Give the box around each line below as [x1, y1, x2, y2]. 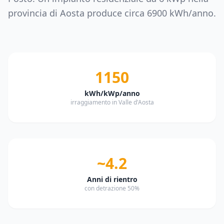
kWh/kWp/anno [84, 88, 140, 98]
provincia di [8, 7, 60, 19]
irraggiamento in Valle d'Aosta [70, 98, 154, 106]
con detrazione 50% [84, 184, 139, 192]
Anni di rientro [86, 174, 137, 184]
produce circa [84, 7, 147, 19]
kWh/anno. [167, 7, 216, 19]
